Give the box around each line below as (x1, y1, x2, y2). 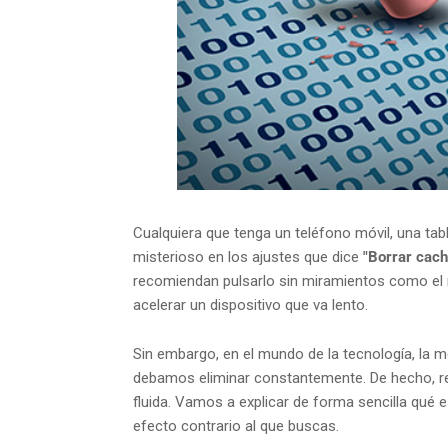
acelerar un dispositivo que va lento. (133, 296, 368, 315)
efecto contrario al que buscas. (133, 417, 339, 436)
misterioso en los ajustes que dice (133, 248, 363, 267)
